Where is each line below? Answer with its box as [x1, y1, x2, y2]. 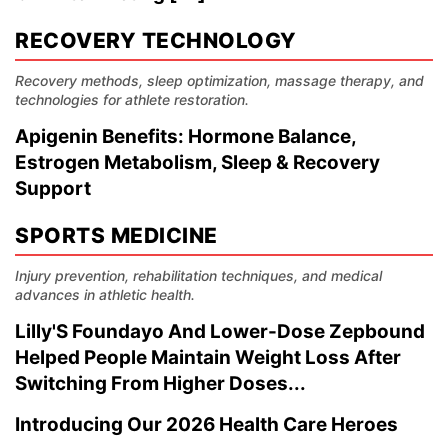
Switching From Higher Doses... [15, 372, 306, 395]
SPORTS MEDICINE [15, 223, 218, 248]
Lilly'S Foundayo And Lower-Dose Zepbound [15, 320, 425, 343]
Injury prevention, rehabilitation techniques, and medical [15, 267, 382, 284]
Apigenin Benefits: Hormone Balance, [15, 125, 356, 148]
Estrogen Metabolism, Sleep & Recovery [15, 151, 380, 174]
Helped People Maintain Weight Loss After [15, 346, 401, 369]
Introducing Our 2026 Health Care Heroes [15, 413, 398, 436]
